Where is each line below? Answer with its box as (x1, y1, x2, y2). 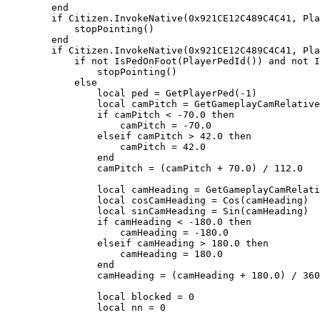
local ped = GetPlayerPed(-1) (6, 88, 97, 99)
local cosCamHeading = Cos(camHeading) (6, 195, 97, 206)
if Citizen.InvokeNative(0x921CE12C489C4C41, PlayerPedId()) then (6, 45, 51, 56)
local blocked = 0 (6, 291, 97, 302)
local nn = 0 (6, 302, 97, 313)
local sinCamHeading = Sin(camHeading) (6, 206, 97, 216)
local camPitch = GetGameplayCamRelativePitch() (6, 99, 97, 109)
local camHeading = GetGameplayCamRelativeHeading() (6, 184, 97, 195)
